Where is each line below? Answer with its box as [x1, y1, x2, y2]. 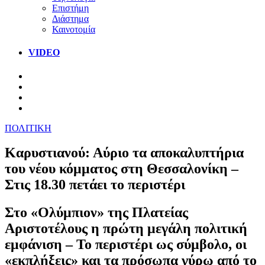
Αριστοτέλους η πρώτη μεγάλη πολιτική [5, 221, 247, 237]
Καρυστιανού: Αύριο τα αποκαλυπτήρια [5, 145, 244, 161]
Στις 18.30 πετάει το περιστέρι [5, 177, 185, 193]
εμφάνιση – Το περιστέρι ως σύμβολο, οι [5, 237, 247, 253]
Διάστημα [52, 13, 89, 24]
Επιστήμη [52, 2, 89, 13]
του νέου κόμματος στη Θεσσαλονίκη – [5, 161, 238, 177]
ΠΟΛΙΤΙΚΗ [5, 122, 51, 133]
